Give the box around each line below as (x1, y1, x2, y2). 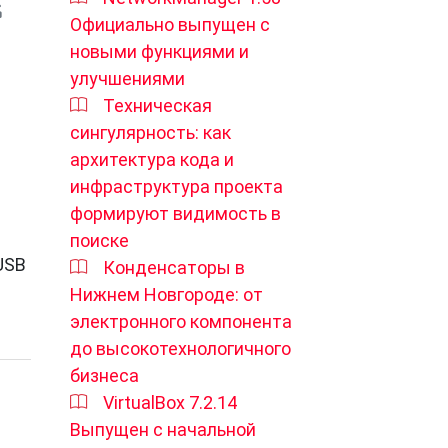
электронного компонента (70, 311, 292, 332)
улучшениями (70, 68, 185, 89)
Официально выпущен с (70, 14, 270, 35)
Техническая (103, 95, 212, 116)
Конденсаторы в (103, 257, 245, 278)
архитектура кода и (70, 149, 234, 170)
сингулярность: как (70, 122, 231, 143)
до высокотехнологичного (70, 338, 291, 359)
